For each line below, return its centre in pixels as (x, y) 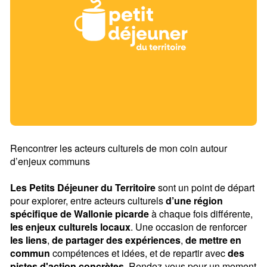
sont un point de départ (205, 187)
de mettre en (213, 240)
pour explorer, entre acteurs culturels (88, 201)
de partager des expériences (116, 240)
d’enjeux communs (50, 161)
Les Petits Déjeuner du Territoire (83, 187)
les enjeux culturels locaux (70, 227)
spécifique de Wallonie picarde (80, 214)
